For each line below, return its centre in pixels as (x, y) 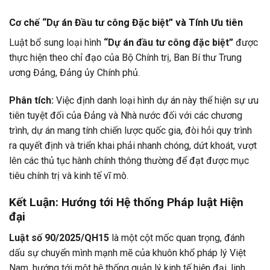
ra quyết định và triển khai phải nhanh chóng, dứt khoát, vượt (133, 145)
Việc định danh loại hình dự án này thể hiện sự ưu (156, 100)
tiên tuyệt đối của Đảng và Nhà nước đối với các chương (126, 115)
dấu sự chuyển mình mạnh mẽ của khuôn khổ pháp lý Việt (127, 253)
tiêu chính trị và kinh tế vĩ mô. (69, 175)
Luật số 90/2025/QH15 (59, 238)
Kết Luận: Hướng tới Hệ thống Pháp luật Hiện (126, 202)
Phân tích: (31, 100)
